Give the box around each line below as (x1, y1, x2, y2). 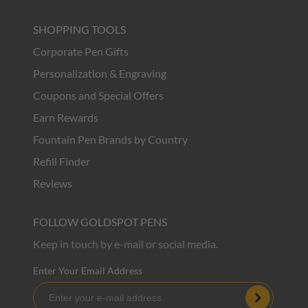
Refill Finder (33, 155, 90, 168)
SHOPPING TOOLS (33, 23, 126, 36)
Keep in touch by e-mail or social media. (33, 237, 218, 250)
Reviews (33, 177, 72, 190)
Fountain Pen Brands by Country (33, 133, 188, 146)
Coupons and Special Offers (33, 89, 164, 102)
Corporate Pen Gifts (33, 45, 129, 58)
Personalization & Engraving (33, 67, 166, 80)
